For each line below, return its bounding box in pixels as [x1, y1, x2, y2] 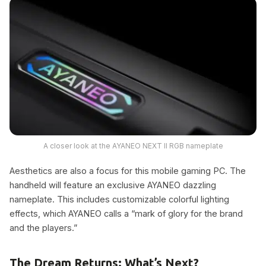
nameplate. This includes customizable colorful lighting [9, 194, 229, 204]
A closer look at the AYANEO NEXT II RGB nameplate [43, 141, 223, 150]
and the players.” [9, 222, 77, 233]
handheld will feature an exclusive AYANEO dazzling [9, 179, 216, 190]
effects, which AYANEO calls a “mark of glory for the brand [9, 208, 243, 218]
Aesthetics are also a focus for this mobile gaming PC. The [9, 165, 246, 176]
